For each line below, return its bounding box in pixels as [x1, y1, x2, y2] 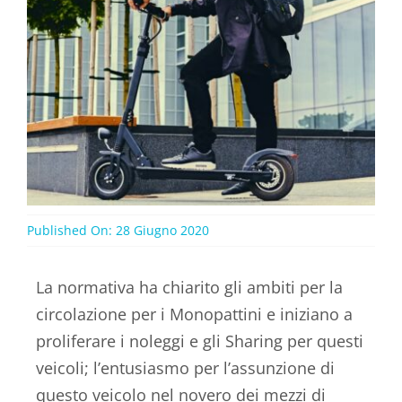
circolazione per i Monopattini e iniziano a [36, 302, 353, 325]
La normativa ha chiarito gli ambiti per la [36, 275, 343, 298]
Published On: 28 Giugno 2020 [27, 222, 209, 240]
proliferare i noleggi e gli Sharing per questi [36, 329, 363, 352]
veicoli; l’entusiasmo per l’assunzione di [36, 356, 335, 379]
